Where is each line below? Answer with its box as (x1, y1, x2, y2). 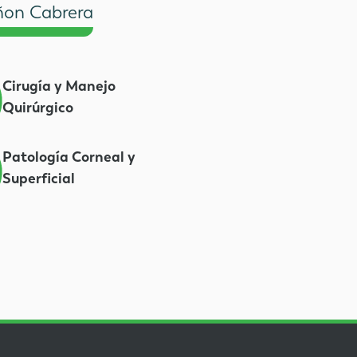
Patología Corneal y (2, 147, 135, 167)
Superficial (2, 169, 75, 188)
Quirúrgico (2, 98, 73, 117)
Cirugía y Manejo (2, 76, 116, 96)
